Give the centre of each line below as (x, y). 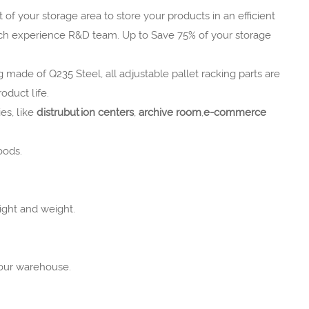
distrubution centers (85, 112)
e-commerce (235, 112)
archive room (170, 112)
